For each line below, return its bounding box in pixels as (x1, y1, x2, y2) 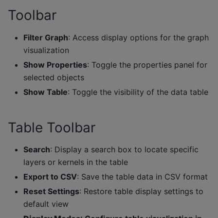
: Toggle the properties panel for (87, 59, 207, 70)
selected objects (23, 72, 84, 82)
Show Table (23, 87, 68, 97)
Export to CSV (23, 172, 77, 182)
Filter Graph (23, 32, 68, 42)
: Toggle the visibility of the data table (68, 87, 208, 97)
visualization (23, 45, 69, 55)
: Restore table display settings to (79, 186, 203, 197)
